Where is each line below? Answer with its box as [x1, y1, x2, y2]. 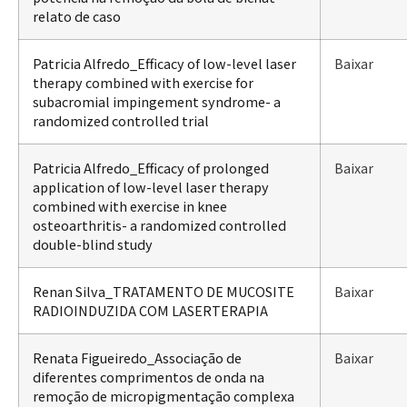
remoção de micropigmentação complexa [33, 385, 294, 405]
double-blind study [33, 233, 153, 253]
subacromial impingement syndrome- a [33, 91, 281, 111]
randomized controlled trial [33, 110, 209, 130]
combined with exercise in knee [33, 195, 227, 215]
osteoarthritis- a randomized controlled [33, 214, 286, 234]
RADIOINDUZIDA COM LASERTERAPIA [33, 300, 268, 320]
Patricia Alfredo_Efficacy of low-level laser [33, 53, 296, 73]
